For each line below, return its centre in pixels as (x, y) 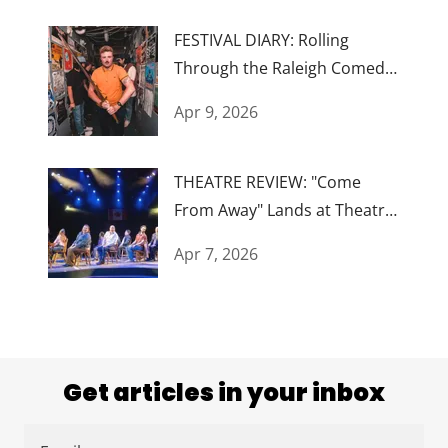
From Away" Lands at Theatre (284, 209)
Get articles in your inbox (224, 392)
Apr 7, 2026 (216, 253)
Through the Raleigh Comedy (283, 67)
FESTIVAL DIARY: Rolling (261, 39)
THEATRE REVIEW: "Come (267, 181)
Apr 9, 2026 (216, 111)
